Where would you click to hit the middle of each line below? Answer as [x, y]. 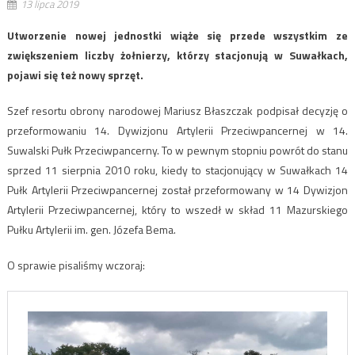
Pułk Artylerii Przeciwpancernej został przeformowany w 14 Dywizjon [177, 189]
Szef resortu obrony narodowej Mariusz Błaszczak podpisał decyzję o [177, 110]
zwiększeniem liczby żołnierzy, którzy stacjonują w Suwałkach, [177, 55]
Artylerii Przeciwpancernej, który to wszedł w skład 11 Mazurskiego [177, 209]
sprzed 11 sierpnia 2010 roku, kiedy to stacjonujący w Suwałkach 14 [177, 170]
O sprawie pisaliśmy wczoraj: [76, 265]
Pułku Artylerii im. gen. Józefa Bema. [91, 229]
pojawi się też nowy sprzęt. [75, 74]
